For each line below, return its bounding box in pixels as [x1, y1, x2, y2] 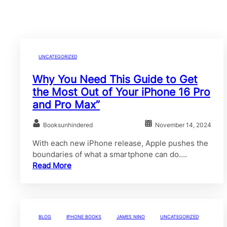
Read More [32, 160, 71, 170]
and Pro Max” [32, 98, 100, 111]
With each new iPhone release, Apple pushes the [32, 138, 208, 148]
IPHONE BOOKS [66, 213, 101, 219]
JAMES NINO [117, 213, 145, 219]
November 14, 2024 [155, 121, 212, 129]
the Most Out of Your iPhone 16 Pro [32, 85, 210, 98]
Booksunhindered [43, 121, 93, 129]
